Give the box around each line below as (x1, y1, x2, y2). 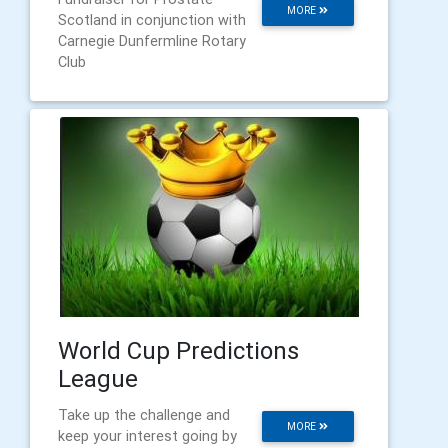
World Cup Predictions (58, 335, 299, 365)
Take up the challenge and (58, 405, 230, 424)
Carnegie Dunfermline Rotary (58, 31, 246, 50)
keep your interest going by (58, 426, 237, 445)
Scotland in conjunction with (58, 10, 246, 29)
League (58, 363, 138, 393)
